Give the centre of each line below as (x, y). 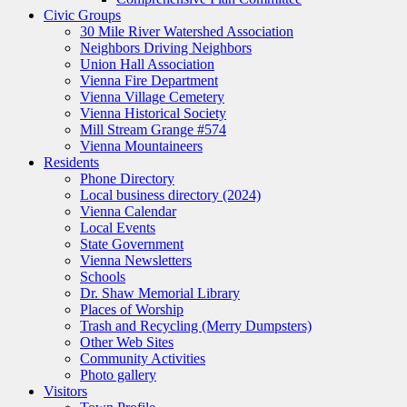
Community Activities (143, 359)
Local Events (118, 228)
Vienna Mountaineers (141, 146)
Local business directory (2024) (170, 195)
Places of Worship (132, 310)
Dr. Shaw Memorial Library (160, 293)
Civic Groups (82, 15)
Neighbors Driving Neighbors (166, 48)
